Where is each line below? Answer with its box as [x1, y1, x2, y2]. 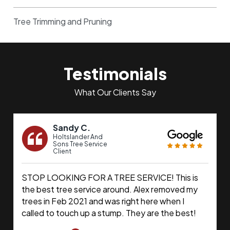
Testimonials [63, 63, 167, 84]
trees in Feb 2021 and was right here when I [22, 196, 185, 207]
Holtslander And [53, 133, 103, 141]
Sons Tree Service [53, 140, 108, 148]
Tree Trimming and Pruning [13, 16, 112, 27]
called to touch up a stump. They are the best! [22, 207, 197, 219]
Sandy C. [53, 122, 91, 133]
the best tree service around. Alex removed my [22, 184, 198, 195]
